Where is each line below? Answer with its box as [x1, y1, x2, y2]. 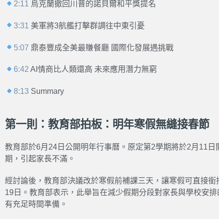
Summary [29, 87, 65, 96]
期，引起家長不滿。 [5, 154, 75, 163]
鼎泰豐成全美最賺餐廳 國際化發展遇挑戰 [29, 43, 174, 52]
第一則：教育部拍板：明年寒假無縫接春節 [5, 118, 209, 131]
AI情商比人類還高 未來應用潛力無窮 [29, 65, 157, 74]
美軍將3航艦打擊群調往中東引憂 [29, 21, 145, 30]
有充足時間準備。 [5, 199, 67, 208]
